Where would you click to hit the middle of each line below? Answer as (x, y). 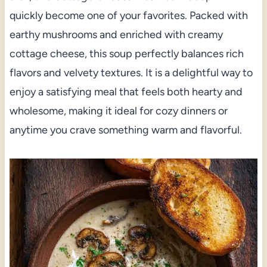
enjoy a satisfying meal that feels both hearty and (126, 91)
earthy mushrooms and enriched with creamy (116, 34)
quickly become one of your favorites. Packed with (128, 15)
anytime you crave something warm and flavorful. (125, 130)
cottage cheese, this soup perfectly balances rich (126, 53)
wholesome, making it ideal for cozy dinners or (118, 111)
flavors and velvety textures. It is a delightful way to (131, 72)
